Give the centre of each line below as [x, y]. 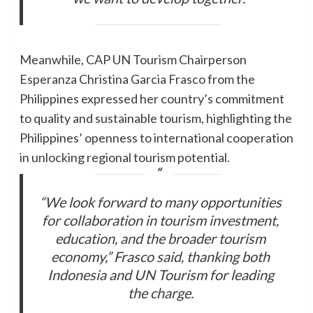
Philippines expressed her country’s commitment [152, 99]
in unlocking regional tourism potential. [124, 158]
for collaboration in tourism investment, [161, 220]
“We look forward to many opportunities [160, 202]
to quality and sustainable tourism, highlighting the [155, 118]
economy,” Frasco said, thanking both [161, 256]
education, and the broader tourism [161, 238]
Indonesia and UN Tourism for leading [160, 274]
